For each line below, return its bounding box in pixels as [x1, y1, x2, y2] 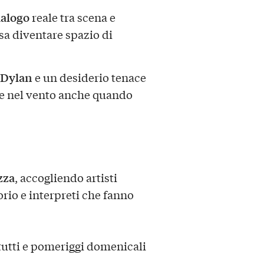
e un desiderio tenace [32, 69, 146, 85]
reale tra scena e [29, 9, 115, 25]
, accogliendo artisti [14, 170, 117, 186]
